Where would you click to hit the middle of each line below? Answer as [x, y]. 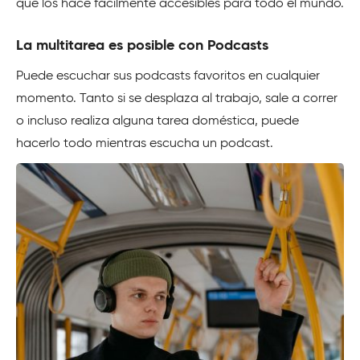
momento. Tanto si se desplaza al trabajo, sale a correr [177, 99]
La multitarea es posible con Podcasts [142, 46]
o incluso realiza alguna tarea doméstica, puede [157, 122]
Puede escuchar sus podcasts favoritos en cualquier [168, 77]
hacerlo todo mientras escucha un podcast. [145, 144]
